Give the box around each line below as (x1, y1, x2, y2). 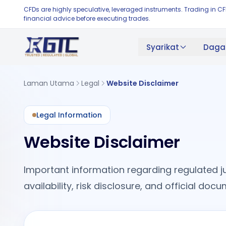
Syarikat (146, 41, 179, 52)
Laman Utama (24, 78, 74, 88)
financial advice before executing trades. (24, 14, 150, 23)
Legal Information (36, 110, 102, 120)
